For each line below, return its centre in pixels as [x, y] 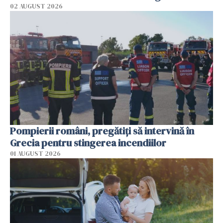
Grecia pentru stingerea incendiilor [88, 143]
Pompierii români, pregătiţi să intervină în [102, 131]
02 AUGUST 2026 [36, 6]
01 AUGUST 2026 [35, 154]
